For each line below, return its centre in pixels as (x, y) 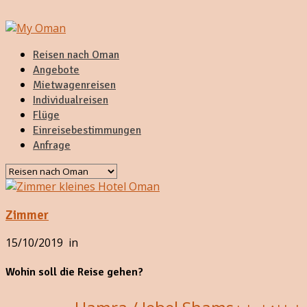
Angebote (56, 70)
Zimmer (27, 214)
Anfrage (52, 145)
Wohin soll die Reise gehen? (74, 272)
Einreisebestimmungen (87, 130)
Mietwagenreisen (74, 85)
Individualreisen (71, 100)
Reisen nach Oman (76, 55)
